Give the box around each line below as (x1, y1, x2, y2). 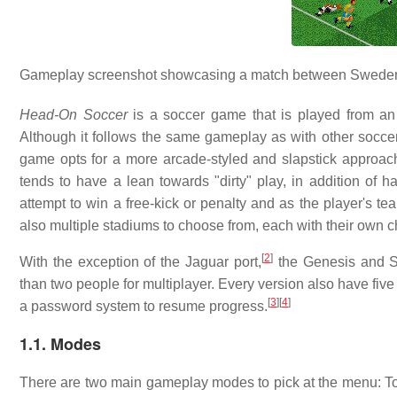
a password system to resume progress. (19, 299, 268, 314)
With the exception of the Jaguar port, (19, 254, 261, 269)
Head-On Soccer (19, 107, 128, 122)
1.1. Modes (19, 332, 101, 355)
